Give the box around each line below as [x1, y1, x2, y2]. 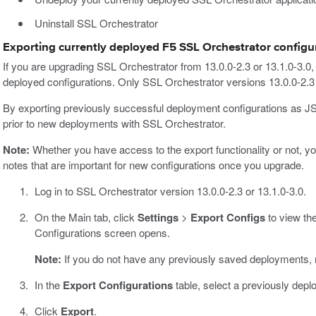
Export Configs [190, 209, 265, 226]
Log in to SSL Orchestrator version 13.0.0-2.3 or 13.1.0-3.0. [34, 183, 306, 199]
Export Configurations [62, 277, 173, 293]
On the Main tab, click [34, 209, 138, 225]
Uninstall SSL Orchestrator [34, 15, 158, 30]
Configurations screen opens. [34, 225, 170, 241]
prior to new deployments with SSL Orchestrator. [3, 116, 226, 131]
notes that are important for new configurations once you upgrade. [3, 157, 304, 173]
